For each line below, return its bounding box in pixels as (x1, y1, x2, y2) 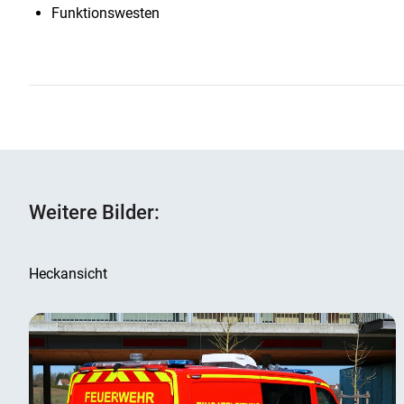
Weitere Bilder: (29, 201, 160, 225)
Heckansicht (29, 265, 107, 283)
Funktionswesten (51, 5, 160, 23)
